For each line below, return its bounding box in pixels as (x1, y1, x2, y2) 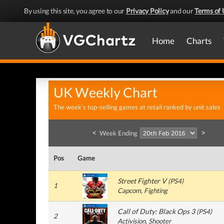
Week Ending (97, 129, 139, 137)
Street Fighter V (117, 176, 166, 185)
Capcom (117, 186, 141, 194)
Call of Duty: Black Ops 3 (117, 207, 195, 215)
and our (168, 6, 194, 15)
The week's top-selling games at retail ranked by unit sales (53, 103, 220, 111)
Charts (186, 35, 211, 46)
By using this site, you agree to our (24, 6, 126, 15)
